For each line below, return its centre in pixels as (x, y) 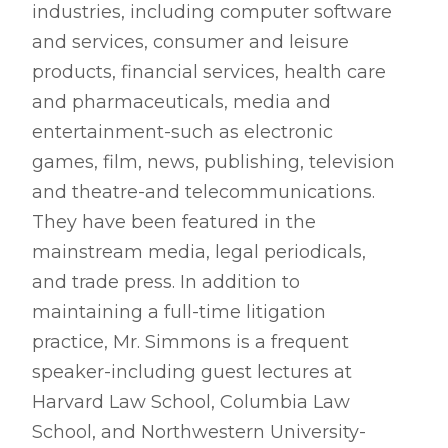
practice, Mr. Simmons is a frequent (190, 342)
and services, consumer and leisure (190, 42)
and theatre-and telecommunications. (203, 192)
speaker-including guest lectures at (192, 372)
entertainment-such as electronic (182, 132)
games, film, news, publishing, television (213, 162)
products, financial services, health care (209, 72)
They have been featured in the (174, 222)
